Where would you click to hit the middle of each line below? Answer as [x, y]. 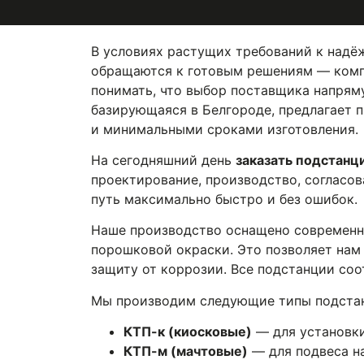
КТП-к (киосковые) [188, 332]
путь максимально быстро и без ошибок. [224, 199]
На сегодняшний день [163, 160]
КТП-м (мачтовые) [186, 351]
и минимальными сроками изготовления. [225, 129]
